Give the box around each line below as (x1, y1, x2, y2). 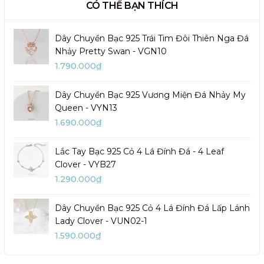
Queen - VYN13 (55, 102, 117, 113)
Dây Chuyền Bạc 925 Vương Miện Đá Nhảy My (55, 89, 246, 100)
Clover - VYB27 (55, 159, 116, 170)
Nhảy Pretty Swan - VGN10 (55, 45, 167, 57)
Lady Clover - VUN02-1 (105, 215, 147, 226)
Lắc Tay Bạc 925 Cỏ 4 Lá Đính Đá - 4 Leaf (55, 146, 224, 157)
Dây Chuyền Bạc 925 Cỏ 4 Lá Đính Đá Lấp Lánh (55, 202, 250, 213)
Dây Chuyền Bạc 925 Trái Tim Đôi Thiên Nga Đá (55, 32, 249, 44)
